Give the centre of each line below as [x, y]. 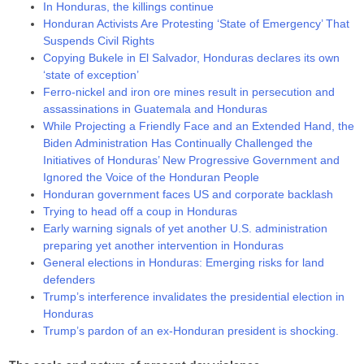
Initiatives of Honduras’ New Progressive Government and [192, 160]
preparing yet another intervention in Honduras [164, 245]
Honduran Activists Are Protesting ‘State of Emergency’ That [197, 23]
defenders [69, 279]
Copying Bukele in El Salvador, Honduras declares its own [192, 57]
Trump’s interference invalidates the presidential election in [194, 296]
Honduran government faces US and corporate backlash [188, 194]
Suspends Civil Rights [99, 40]
